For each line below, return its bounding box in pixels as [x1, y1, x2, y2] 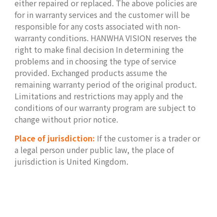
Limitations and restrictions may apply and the [15, 90, 183, 102]
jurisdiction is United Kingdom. [15, 155, 130, 167]
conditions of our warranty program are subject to [15, 101, 196, 113]
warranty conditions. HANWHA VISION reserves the [15, 31, 197, 44]
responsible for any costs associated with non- [15, 20, 181, 32]
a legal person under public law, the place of [15, 143, 174, 155]
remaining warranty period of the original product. [15, 78, 197, 90]
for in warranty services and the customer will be [15, 8, 190, 20]
